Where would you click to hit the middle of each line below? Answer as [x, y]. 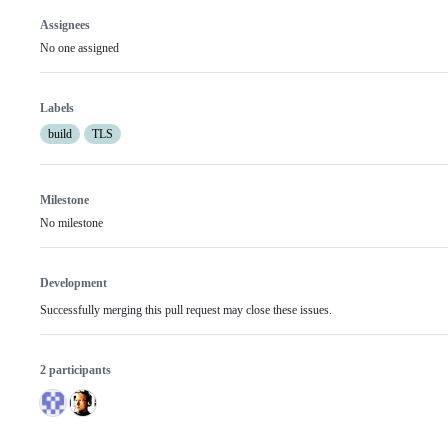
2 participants [75, 370]
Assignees [65, 25]
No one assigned [79, 48]
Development [73, 283]
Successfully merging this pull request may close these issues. [186, 310]
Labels [57, 108]
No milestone [71, 223]
